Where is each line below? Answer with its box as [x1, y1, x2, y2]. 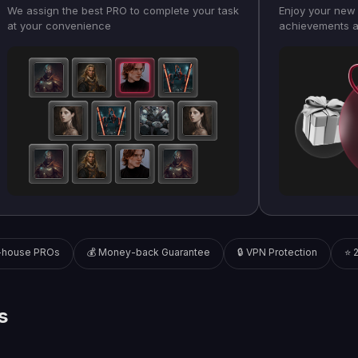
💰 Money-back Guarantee [86, 246, 210, 259]
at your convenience [7, 19, 111, 32]
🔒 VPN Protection [237, 246, 317, 259]
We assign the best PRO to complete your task [7, 4, 239, 17]
